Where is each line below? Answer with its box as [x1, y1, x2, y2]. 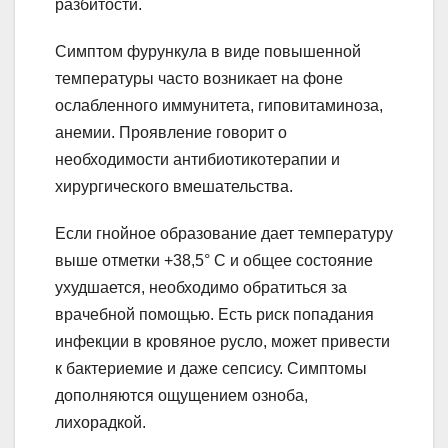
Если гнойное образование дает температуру [55, 225, 393, 243]
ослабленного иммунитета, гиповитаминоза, [55, 97, 383, 115]
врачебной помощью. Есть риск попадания [55, 306, 374, 324]
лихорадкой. [55, 414, 146, 432]
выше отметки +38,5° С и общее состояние [55, 252, 373, 270]
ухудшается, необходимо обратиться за [55, 279, 347, 297]
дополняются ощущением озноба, [55, 387, 308, 405]
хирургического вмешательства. [55, 178, 293, 196]
